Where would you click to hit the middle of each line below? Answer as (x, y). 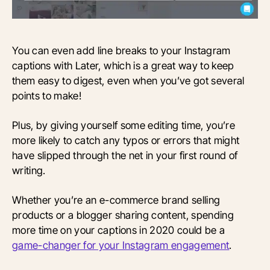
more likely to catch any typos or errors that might (126, 140)
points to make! (47, 95)
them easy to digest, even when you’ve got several (128, 80)
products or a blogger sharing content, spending (123, 215)
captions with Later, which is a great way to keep (123, 65)
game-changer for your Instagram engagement (121, 245)
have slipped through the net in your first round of (125, 155)
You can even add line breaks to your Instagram (121, 50)
